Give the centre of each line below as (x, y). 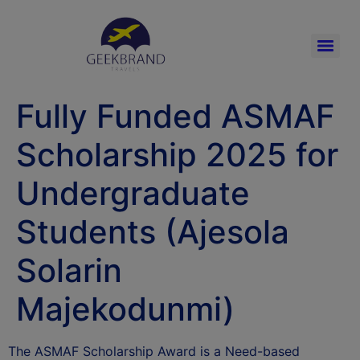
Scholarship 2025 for (177, 155)
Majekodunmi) (125, 309)
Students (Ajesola (153, 232)
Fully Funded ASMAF (175, 116)
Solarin (69, 270)
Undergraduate (133, 193)
